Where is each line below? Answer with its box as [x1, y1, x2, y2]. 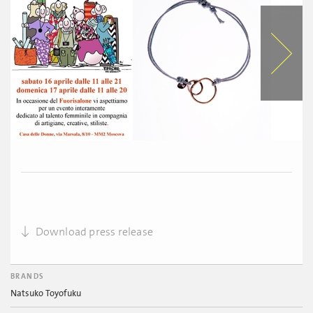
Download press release [33, 226, 153, 238]
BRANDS [10, 272, 45, 281]
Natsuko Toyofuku [10, 289, 81, 299]
